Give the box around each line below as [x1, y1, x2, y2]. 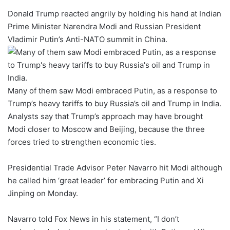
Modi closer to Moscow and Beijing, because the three [8, 124, 205, 134]
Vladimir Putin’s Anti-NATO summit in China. [8, 34, 167, 44]
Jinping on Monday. [8, 188, 78, 198]
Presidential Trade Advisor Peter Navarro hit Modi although [8, 162, 222, 172]
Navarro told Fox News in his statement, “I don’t [8, 214, 179, 224]
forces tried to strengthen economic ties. [8, 137, 156, 147]
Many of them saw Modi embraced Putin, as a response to [8, 85, 217, 95]
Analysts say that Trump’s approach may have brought [8, 111, 203, 121]
